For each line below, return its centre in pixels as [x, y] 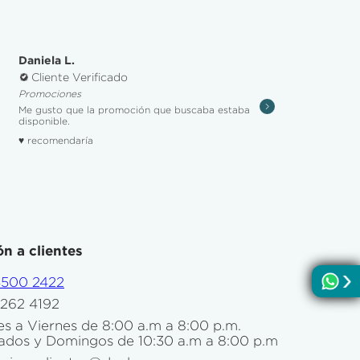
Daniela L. [46, 61]
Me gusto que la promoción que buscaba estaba [134, 110]
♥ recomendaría [55, 141]
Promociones [49, 94]
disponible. [44, 121]
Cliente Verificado [79, 78]
